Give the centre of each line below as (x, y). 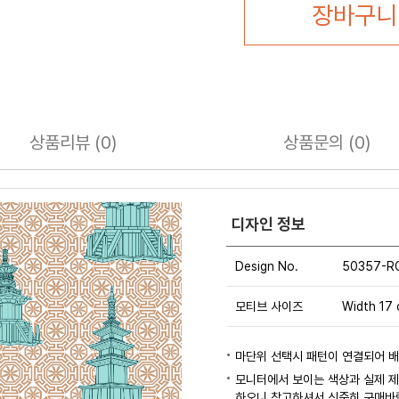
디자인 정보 (268, 224)
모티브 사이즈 (269, 306)
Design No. (267, 266)
